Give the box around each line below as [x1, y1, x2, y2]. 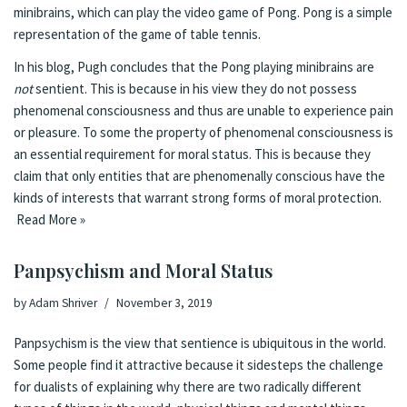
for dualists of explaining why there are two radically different [14, 377, 362, 395]
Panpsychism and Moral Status [14, 257, 273, 283]
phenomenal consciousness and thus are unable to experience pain [14, 101, 393, 119]
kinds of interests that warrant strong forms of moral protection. [14, 188, 382, 206]
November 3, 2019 [116, 294, 213, 311]
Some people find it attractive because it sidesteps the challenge [14, 355, 383, 373]
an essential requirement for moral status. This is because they [14, 144, 371, 163]
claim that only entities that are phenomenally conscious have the [14, 166, 385, 184]
